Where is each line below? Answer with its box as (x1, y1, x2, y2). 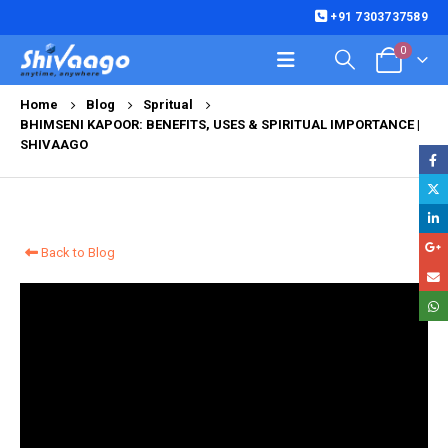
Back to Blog (38, 245, 115, 260)
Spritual (143, 97, 193, 112)
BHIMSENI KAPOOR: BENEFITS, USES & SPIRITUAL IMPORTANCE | (20, 117, 420, 132)
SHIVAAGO (20, 137, 88, 152)
